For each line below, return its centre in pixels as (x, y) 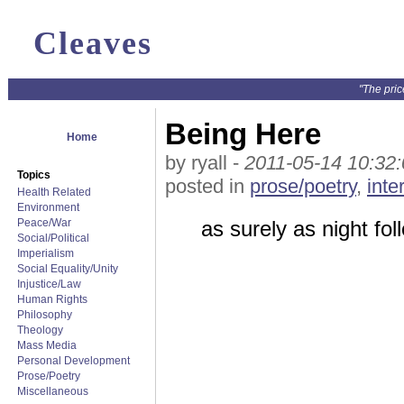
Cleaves (93, 43)
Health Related (54, 192)
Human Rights (52, 299)
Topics (34, 175)
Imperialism (46, 253)
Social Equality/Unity (68, 269)
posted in (207, 186)
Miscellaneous (53, 391)
